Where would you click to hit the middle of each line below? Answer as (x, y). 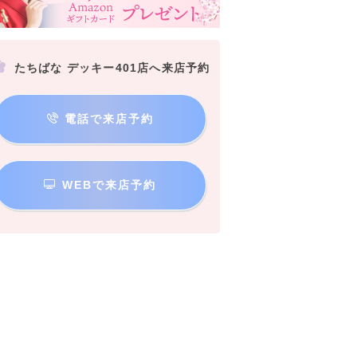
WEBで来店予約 (107, 184)
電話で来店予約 (107, 118)
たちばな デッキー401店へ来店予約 (110, 68)
